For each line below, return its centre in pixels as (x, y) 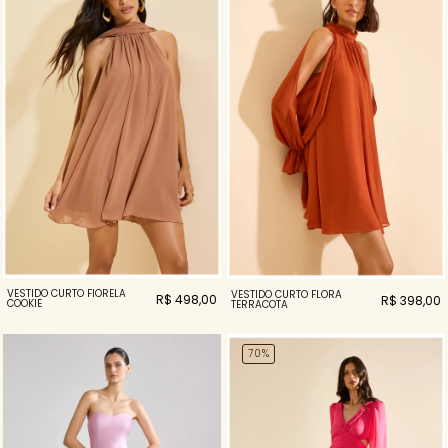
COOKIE (24, 304)
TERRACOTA (259, 304)
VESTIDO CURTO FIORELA (66, 294)
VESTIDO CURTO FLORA (286, 294)
